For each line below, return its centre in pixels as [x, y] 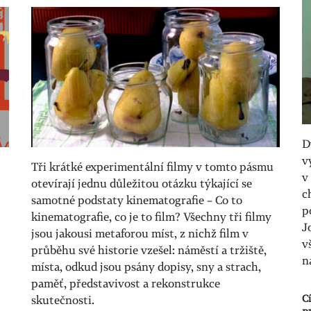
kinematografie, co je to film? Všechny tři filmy [151, 217]
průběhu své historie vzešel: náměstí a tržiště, [149, 250]
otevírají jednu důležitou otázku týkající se [141, 184]
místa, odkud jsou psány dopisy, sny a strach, [146, 267]
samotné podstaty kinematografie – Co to [136, 200]
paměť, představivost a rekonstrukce [125, 284]
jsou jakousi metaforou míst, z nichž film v [140, 234]
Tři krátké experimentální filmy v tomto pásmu [152, 167]
